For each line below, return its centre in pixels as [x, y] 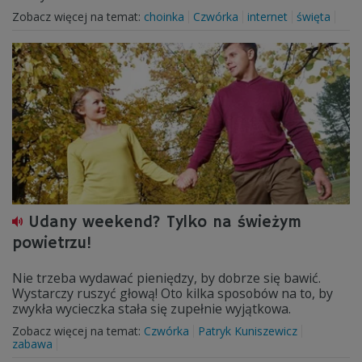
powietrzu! [52, 244]
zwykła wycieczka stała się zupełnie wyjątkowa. [152, 309]
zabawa [32, 344]
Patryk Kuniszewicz [248, 331]
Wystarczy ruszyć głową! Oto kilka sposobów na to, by [173, 293]
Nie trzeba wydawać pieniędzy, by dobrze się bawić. [166, 278]
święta [314, 17]
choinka [164, 17]
